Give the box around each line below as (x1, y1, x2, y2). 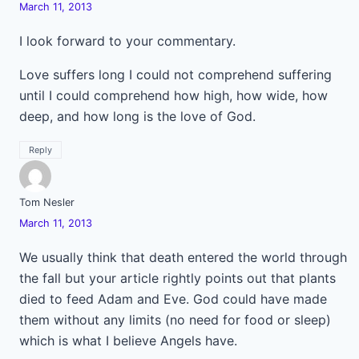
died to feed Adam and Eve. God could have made (19, 291, 327, 307)
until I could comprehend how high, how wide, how (19, 87, 328, 103)
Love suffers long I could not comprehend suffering (19, 67, 332, 83)
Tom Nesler (19, 196, 75, 208)
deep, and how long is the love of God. (19, 108, 256, 124)
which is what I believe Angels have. (19, 333, 237, 349)
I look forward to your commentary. (19, 33, 236, 49)
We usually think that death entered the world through (19, 249, 347, 265)
